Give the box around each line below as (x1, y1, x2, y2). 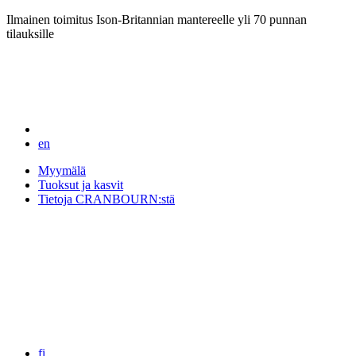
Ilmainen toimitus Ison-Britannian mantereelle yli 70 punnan (6, 13, 307, 26)
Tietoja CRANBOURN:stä (38, 192, 175, 206)
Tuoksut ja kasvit (38, 178, 123, 192)
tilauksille (6, 27, 54, 41)
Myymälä (38, 164, 86, 177)
